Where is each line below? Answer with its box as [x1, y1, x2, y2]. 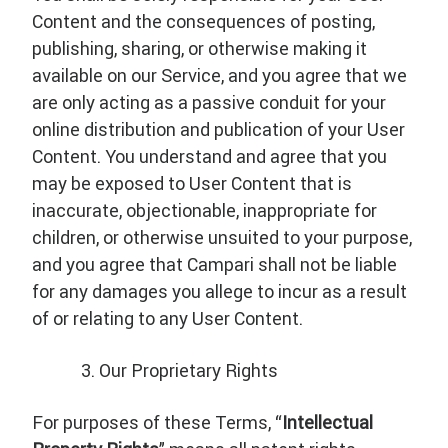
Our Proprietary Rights [99, 359, 278, 382]
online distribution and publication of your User [32, 118, 405, 141]
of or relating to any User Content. [32, 307, 303, 330]
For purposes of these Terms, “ [32, 411, 282, 434]
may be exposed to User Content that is [32, 172, 352, 195]
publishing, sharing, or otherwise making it [32, 37, 367, 60]
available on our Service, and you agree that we [32, 64, 407, 87]
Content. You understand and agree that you [32, 145, 387, 168]
